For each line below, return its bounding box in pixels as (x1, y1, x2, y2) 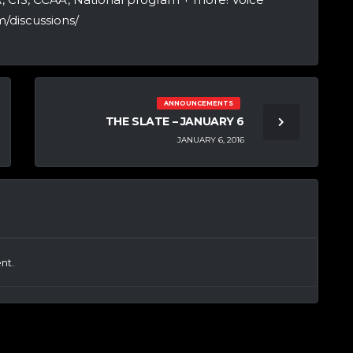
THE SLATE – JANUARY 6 (105, 113, 244, 128)
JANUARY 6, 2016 (177, 135, 244, 146)
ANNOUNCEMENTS (164, 98, 234, 107)
